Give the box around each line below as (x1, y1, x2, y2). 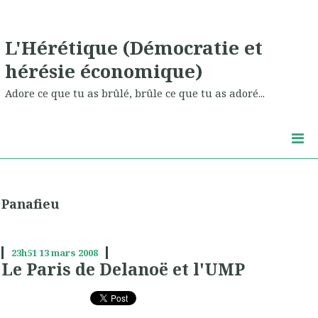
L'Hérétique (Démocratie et (5, 34, 263, 60)
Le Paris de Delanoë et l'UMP (1, 258, 245, 281)
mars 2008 (50, 246, 98, 260)
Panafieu (1, 195, 60, 213)
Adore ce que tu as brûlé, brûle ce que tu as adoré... (5, 86, 265, 101)
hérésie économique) (5, 57, 203, 84)
